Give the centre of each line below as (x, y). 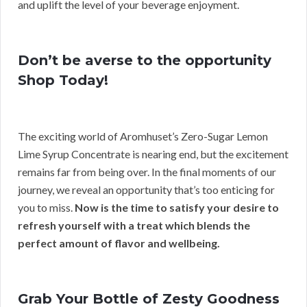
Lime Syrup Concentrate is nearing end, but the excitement (153, 154)
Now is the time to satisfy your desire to (177, 208)
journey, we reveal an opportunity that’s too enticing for (146, 190)
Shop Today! (63, 81)
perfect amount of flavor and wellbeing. (119, 243)
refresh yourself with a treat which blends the (134, 225)
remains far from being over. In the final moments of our (147, 172)
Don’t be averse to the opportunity (145, 61)
